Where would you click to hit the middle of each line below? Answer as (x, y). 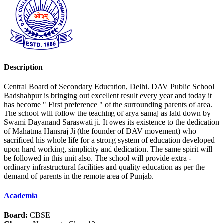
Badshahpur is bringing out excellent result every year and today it (108, 95)
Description (23, 67)
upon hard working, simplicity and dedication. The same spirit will (108, 149)
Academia (21, 196)
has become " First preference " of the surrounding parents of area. (108, 104)
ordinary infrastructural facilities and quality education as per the (104, 167)
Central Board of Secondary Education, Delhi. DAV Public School (109, 86)
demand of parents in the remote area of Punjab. (79, 176)
